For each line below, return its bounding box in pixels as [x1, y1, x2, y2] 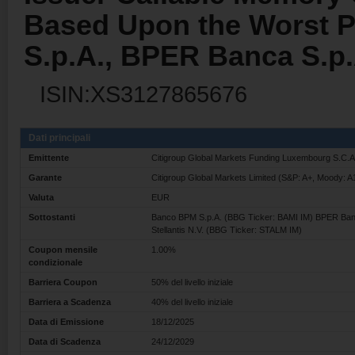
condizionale [29, 258, 82, 267]
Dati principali [29, 132, 90, 143]
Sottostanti [29, 212, 75, 222]
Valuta [29, 193, 54, 202]
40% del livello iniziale [151, 297, 233, 307]
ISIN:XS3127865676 [40, 81, 247, 107]
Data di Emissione [29, 317, 104, 326]
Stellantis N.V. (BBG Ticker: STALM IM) [151, 225, 302, 235]
